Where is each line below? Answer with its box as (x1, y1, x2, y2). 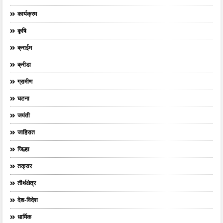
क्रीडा (17, 60, 31, 69)
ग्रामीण (17, 77, 32, 86)
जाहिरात (17, 128, 35, 137)
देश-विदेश (17, 196, 38, 205)
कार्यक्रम (17, 9, 37, 18)
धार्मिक (17, 213, 31, 222)
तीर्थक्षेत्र (17, 179, 36, 188)
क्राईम (17, 43, 32, 52)
